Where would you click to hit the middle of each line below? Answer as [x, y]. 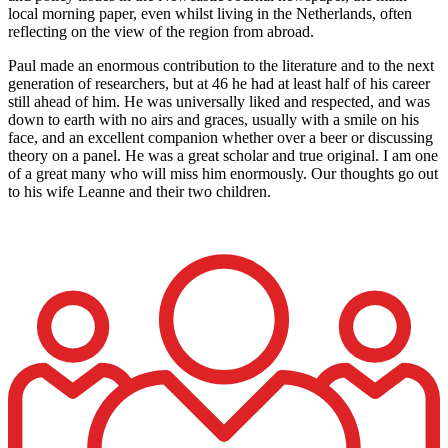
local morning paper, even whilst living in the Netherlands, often [210, 13]
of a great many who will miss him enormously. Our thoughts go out [223, 173]
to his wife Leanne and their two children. [139, 191]
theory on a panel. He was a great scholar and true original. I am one [223, 155]
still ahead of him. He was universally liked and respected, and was [219, 101]
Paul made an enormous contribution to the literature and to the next [221, 65]
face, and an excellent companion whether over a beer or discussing [220, 137]
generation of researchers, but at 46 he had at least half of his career [219, 83]
